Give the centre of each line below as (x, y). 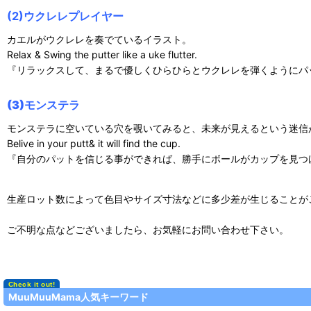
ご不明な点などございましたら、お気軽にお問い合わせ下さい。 (148, 230)
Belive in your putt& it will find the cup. (94, 144)
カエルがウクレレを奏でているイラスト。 (99, 40)
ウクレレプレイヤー (74, 16)
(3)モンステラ (43, 105)
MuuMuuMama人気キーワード (79, 297)
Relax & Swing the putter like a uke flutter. (102, 55)
